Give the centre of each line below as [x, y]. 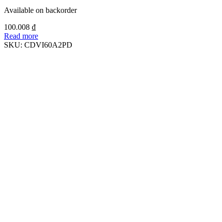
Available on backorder [40, 10]
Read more [21, 36]
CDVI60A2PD [48, 45]
